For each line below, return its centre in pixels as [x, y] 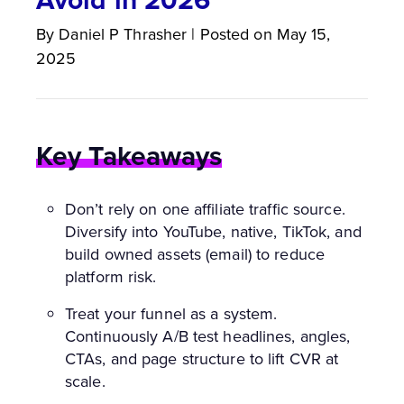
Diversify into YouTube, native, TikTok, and [213, 231]
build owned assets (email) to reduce [195, 254]
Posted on [236, 34]
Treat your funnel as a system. [171, 313]
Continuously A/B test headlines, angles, [208, 336]
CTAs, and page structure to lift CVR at [202, 358]
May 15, [303, 34]
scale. [85, 381]
